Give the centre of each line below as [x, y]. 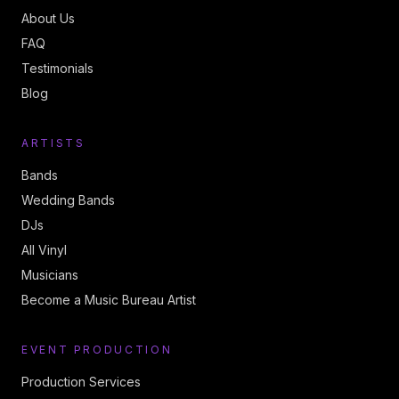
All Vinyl [44, 250]
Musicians [50, 275]
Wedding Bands [68, 200]
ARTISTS [53, 143]
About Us [48, 18]
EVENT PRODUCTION [97, 350]
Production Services [81, 382]
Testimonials [57, 68]
